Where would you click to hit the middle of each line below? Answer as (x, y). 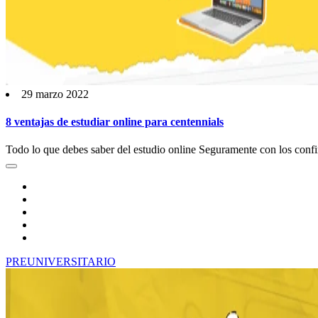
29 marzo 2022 (55, 94)
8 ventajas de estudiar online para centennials (115, 122)
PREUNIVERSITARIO (61, 262)
